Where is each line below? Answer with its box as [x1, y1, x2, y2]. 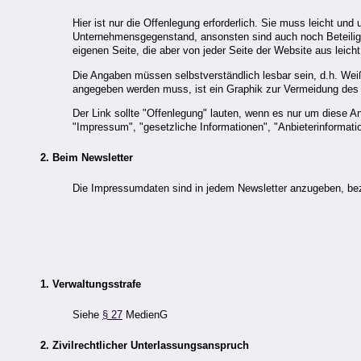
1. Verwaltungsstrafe [40, 277, 141, 290]
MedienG [122, 308, 168, 321]
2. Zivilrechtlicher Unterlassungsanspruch [40, 339, 249, 352]
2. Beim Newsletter [40, 151, 133, 164]
